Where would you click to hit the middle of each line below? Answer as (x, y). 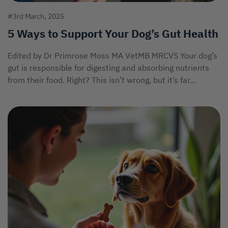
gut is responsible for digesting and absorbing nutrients (108, 68)
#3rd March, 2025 (36, 16)
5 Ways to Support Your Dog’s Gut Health (113, 33)
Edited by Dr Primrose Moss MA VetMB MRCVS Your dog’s (112, 55)
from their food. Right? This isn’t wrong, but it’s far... (102, 80)
